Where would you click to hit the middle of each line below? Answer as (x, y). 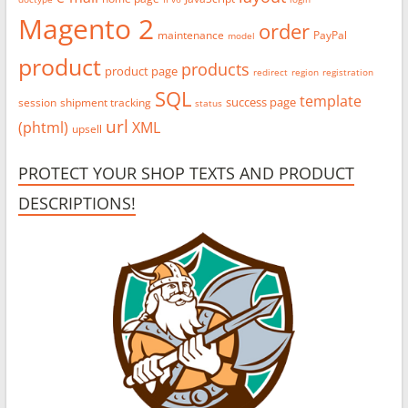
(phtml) (43, 128)
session (37, 103)
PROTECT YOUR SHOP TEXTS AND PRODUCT (186, 173)
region (305, 72)
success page (260, 102)
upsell (87, 129)
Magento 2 (86, 29)
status (208, 103)
